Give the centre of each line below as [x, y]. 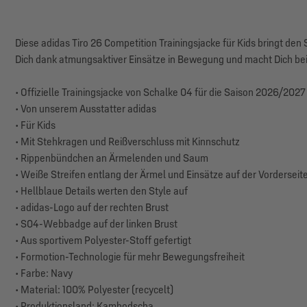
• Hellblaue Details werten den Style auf [101, 191]
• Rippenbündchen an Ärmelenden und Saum [111, 158]
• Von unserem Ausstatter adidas [85, 108]
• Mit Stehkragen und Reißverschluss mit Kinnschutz [127, 141]
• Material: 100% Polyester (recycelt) [94, 289]
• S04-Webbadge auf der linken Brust [96, 223]
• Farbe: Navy [44, 273]
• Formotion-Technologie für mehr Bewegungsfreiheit [130, 256]
